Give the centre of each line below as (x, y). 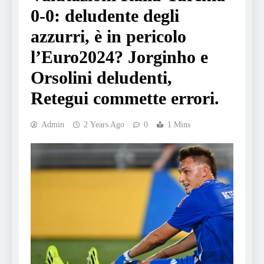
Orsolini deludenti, (101, 77)
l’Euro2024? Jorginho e (119, 57)
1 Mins (179, 125)
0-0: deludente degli (105, 16)
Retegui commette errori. (125, 98)
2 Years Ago (104, 125)
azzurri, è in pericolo (108, 36)
